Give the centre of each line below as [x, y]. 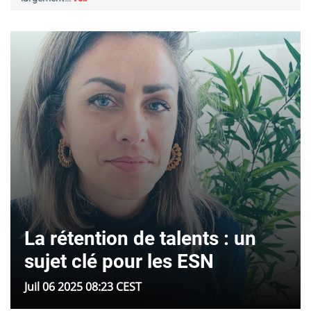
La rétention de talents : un [140, 239]
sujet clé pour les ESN [119, 262]
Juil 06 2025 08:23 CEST [83, 287]
